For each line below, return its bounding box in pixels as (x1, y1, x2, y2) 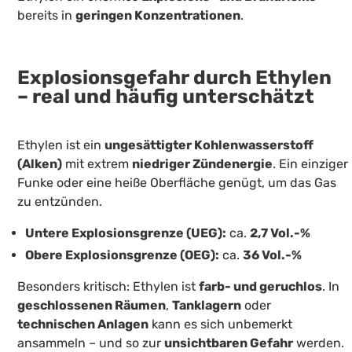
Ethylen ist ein (17, 137, 105, 152)
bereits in (17, 8, 76, 24)
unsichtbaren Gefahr (164, 335, 294, 350)
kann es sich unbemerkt (148, 316, 293, 332)
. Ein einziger (273, 156, 349, 171)
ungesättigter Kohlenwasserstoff (104, 137, 314, 152)
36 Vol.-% (243, 247, 302, 262)
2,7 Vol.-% (250, 225, 310, 240)
